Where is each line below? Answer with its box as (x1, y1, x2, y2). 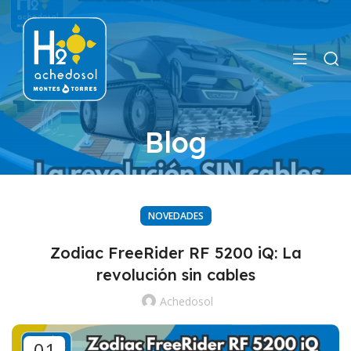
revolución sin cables (96, 265, 255, 285)
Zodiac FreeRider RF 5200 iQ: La (49, 243, 302, 263)
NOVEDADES (147, 209, 204, 223)
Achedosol (160, 294, 213, 309)
